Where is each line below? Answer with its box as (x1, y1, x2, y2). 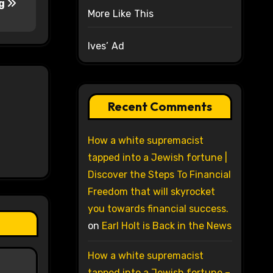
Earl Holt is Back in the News (101, 220, 232, 232)
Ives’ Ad (87, 40, 125, 52)
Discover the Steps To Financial (87, 169, 231, 181)
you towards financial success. (87, 203, 229, 215)
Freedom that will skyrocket (87, 186, 215, 198)
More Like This (87, 8, 154, 20)
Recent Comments (107, 99, 212, 115)
